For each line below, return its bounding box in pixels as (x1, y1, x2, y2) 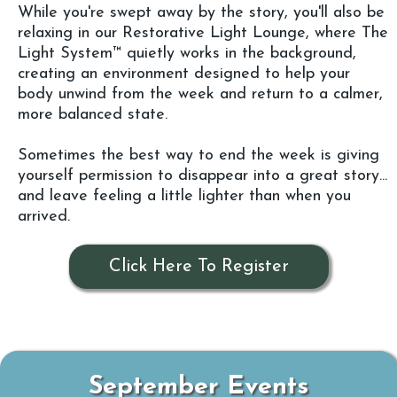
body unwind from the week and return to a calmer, (18, 86, 383, 104)
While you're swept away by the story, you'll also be (18, 4, 385, 22)
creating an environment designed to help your (18, 66, 350, 83)
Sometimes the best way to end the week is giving (18, 147, 379, 165)
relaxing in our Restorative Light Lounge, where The (18, 25, 388, 43)
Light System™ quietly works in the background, (18, 45, 356, 63)
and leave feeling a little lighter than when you (18, 188, 351, 206)
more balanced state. (18, 106, 167, 124)
